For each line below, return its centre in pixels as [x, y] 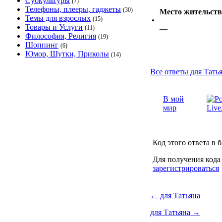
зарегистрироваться [186, 168]
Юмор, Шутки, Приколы [67, 54]
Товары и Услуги [54, 27]
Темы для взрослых [58, 18]
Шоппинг [42, 45]
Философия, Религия [61, 36]
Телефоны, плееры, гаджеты [73, 9]
